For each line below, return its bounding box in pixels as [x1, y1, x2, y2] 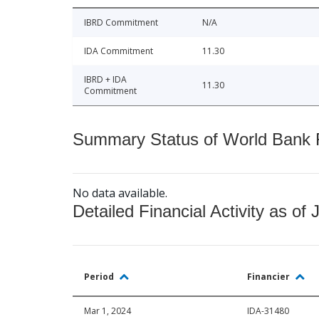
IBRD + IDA [84, 73, 127, 86]
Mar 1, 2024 [84, 305, 131, 318]
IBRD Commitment [84, 16, 158, 29]
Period [84, 271, 116, 283]
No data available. [73, 185, 167, 202]
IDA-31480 [247, 305, 289, 318]
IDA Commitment [84, 45, 153, 58]
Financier [247, 271, 292, 283]
